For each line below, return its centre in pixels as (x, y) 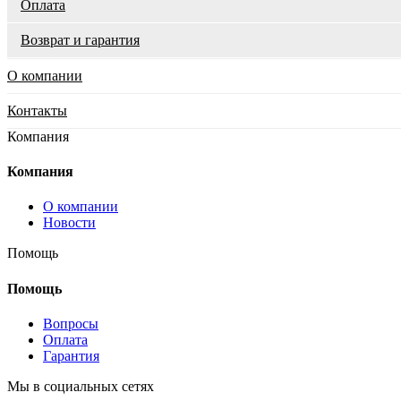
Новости (69, 223)
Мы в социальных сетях (81, 386)
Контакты (37, 110)
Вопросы (71, 323)
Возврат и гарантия (80, 39)
